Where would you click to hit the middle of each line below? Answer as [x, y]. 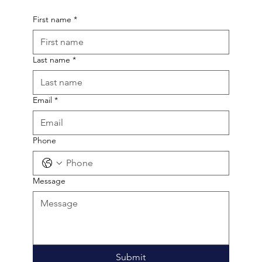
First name [52, 47]
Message [49, 208]
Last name [52, 87]
